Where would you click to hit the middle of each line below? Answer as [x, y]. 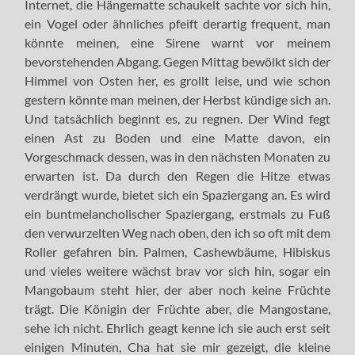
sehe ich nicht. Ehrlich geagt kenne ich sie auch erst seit [177, 327]
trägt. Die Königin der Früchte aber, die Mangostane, [177, 308]
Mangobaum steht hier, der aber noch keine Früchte [177, 289]
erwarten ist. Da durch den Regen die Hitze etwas [177, 175]
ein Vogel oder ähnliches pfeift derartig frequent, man [177, 23]
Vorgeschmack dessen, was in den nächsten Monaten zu [177, 156]
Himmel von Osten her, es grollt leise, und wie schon [177, 80]
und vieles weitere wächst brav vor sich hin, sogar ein [177, 270]
